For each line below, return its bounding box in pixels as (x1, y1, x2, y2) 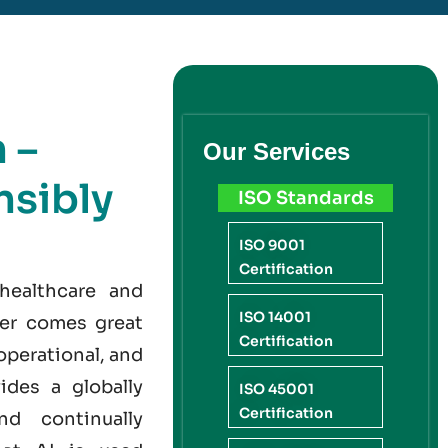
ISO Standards (237, 187, 374, 210)
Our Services (203, 138, 351, 166)
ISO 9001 (239, 236, 306, 255)
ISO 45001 (239, 380, 315, 399)
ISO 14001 (239, 308, 312, 327)
